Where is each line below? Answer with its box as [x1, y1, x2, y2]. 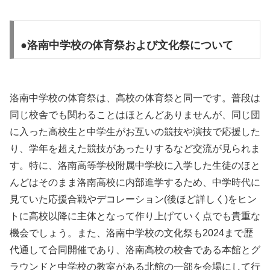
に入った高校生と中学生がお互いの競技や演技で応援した [10, 126, 260, 137]
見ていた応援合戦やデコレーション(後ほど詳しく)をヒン [10, 193, 257, 204]
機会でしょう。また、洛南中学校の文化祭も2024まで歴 [10, 227, 253, 238]
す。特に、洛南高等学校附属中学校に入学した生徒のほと [10, 160, 260, 171]
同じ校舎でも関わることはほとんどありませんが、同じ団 [10, 109, 260, 120]
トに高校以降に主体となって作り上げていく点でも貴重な [10, 210, 260, 221]
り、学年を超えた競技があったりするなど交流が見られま [10, 143, 260, 154]
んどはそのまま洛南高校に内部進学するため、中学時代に [10, 177, 260, 187]
